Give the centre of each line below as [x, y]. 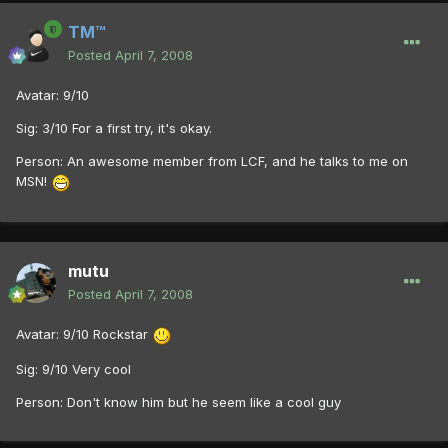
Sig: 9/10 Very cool [73, 368]
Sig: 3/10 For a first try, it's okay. [114, 128]
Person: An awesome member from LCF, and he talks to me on [212, 161]
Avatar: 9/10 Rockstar [84, 334]
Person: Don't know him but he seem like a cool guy [178, 401]
